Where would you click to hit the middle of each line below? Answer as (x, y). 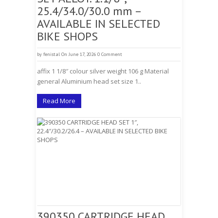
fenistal (52, 54)
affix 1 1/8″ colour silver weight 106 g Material (103, 71)
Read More (59, 101)
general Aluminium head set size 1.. (89, 81)
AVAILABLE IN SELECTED (99, 24)
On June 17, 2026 (79, 54)
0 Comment (110, 54)
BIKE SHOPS (67, 36)
